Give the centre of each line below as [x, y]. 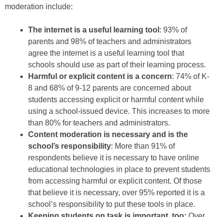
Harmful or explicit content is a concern [100, 77]
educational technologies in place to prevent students [119, 170]
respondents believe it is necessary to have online [114, 158]
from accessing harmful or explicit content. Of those [115, 181]
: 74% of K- [191, 77]
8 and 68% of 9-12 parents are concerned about [109, 88]
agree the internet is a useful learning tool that [106, 53]
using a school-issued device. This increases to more [119, 111]
